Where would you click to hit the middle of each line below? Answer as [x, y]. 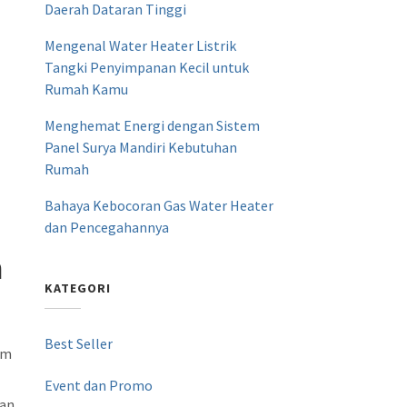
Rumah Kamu [87, 89]
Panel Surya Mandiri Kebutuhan [141, 147]
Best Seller [79, 343]
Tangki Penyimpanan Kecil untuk [147, 67]
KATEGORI [78, 288]
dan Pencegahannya [107, 227]
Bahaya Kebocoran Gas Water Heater [159, 205]
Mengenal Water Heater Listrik [141, 45]
